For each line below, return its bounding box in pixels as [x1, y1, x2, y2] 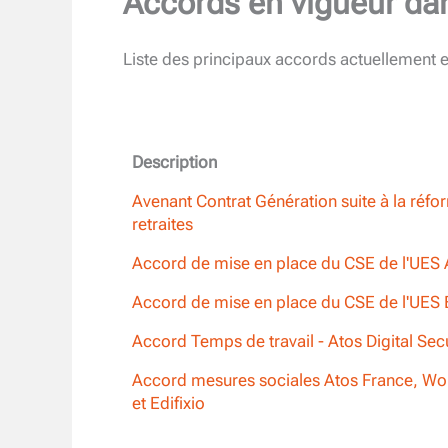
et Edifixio [131, 393, 205, 414]
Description [131, 151, 217, 172]
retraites [131, 214, 193, 235]
